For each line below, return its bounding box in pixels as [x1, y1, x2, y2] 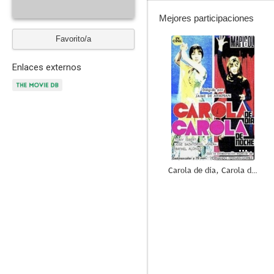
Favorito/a [56, 34, 91, 43]
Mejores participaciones [159, 13, 254, 23]
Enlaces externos [12, 62, 81, 73]
